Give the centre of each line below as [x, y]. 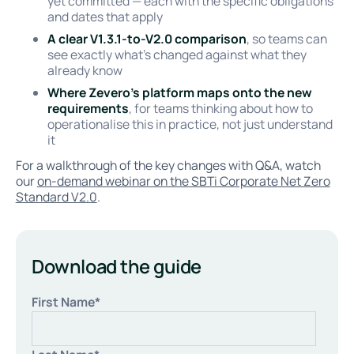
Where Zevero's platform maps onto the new [179, 93]
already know [85, 71]
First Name [64, 301]
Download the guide [117, 267]
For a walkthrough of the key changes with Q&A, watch [168, 166]
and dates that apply [105, 17]
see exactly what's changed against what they [177, 55]
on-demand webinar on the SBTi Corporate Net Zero [183, 181]
